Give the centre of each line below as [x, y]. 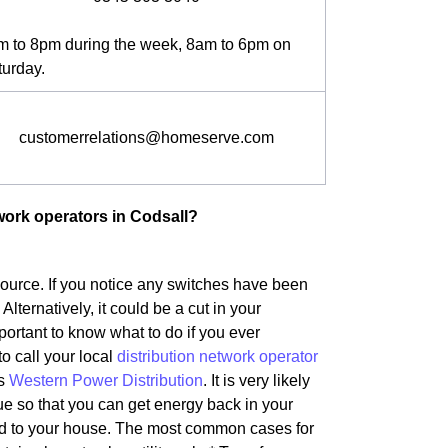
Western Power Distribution [106, 380]
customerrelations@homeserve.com [146, 137]
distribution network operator [217, 356]
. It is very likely [256, 380]
